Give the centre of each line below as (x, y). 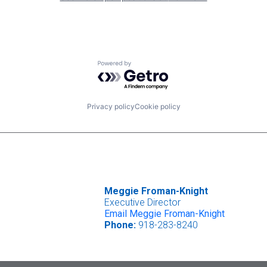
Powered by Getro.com (150, 66)
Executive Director (142, 202)
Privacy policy (111, 106)
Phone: (120, 225)
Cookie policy (157, 106)
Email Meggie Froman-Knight (164, 213)
